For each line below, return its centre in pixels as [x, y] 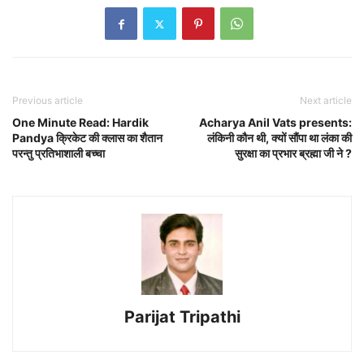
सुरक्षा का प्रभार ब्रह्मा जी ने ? [293, 154]
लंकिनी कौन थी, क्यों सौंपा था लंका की [279, 138]
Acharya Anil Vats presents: [275, 123]
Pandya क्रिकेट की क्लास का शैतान [87, 138]
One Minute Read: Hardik [80, 123]
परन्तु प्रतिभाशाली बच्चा [58, 154]
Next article [326, 101]
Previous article [48, 101]
